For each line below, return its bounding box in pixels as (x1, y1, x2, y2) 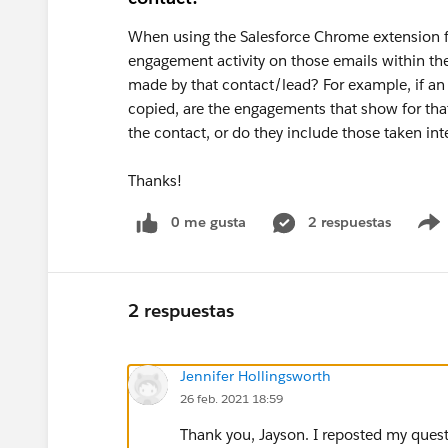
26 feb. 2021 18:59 (180, 389, 283, 407)
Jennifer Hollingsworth (180, 366, 331, 385)
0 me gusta (171, 213, 246, 231)
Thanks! (128, 171, 182, 190)
